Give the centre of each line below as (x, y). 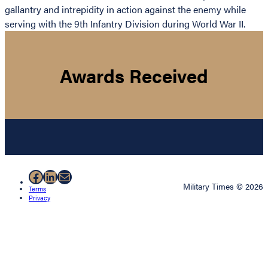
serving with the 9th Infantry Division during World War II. (125, 24)
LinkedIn (70, 176)
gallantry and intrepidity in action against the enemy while (125, 10)
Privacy (39, 198)
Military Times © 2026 (223, 186)
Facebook (59, 176)
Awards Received (134, 75)
